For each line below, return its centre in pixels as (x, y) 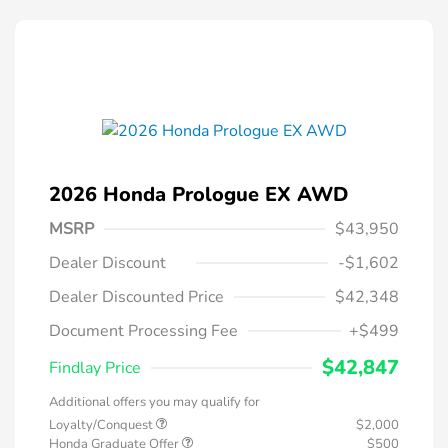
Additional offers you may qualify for (154, 402)
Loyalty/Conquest (102, 425)
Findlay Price (95, 368)
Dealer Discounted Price (136, 297)
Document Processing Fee (143, 331)
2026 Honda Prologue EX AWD (198, 195)
